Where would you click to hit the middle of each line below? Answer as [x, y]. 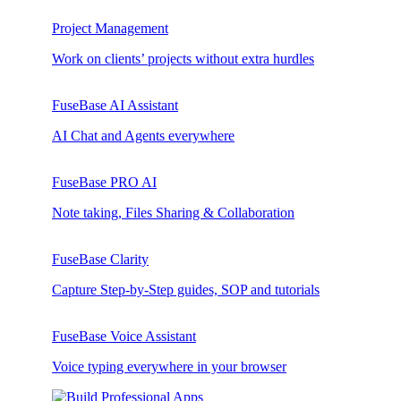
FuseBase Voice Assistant [124, 337]
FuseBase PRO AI [104, 183]
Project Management [110, 29]
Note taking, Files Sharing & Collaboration [173, 213]
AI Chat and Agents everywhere [143, 136]
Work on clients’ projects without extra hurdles [183, 59]
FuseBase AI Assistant [115, 106]
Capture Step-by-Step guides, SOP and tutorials [186, 290]
